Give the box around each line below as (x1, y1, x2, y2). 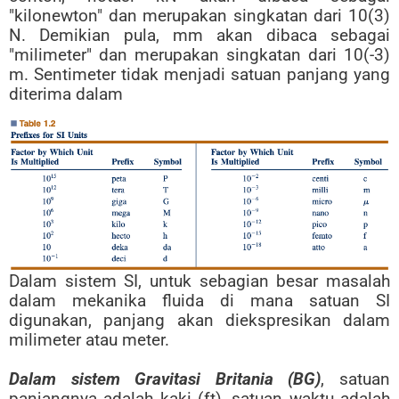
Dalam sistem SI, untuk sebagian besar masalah (9, 270, 390, 291)
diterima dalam (9, 84, 123, 105)
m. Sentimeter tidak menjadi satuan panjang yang (9, 64, 390, 85)
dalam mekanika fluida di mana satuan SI (9, 289, 390, 311)
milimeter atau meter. (9, 329, 169, 350)
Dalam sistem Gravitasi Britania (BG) (9, 368, 322, 389)
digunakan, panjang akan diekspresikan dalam (9, 309, 390, 330)
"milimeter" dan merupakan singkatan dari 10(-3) (9, 45, 390, 66)
